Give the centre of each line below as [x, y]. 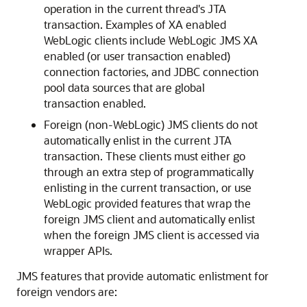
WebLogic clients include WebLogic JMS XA [151, 40]
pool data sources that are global [124, 87]
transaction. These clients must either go [145, 156]
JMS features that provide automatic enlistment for [143, 276]
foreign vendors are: [67, 292]
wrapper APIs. [78, 250]
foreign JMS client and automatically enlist [149, 219]
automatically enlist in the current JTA [138, 140]
